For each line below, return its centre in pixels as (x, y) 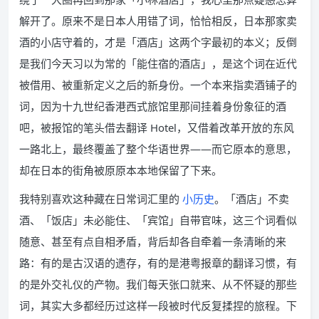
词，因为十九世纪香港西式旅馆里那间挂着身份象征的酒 (153, 106)
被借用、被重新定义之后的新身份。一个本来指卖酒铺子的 (158, 85)
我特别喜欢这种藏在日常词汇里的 (101, 199)
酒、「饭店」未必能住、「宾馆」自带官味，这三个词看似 (158, 220)
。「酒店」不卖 (252, 199)
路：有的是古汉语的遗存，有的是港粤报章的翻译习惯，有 (158, 263)
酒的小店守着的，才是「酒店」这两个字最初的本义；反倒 (158, 42)
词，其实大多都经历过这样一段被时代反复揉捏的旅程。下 (158, 306)
